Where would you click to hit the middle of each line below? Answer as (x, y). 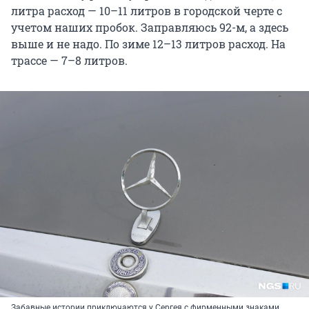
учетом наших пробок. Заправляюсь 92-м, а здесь (150, 27)
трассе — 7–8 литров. (69, 60)
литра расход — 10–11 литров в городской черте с (147, 10)
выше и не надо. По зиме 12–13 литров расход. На (148, 43)
